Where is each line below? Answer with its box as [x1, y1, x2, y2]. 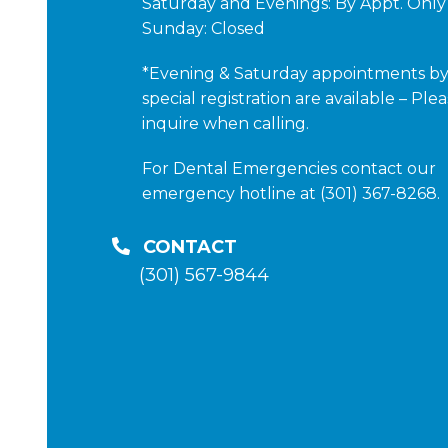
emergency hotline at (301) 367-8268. [142, 183, 440, 203]
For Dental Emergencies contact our [142, 158, 436, 178]
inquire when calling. [142, 113, 309, 133]
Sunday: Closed [142, 18, 265, 38]
